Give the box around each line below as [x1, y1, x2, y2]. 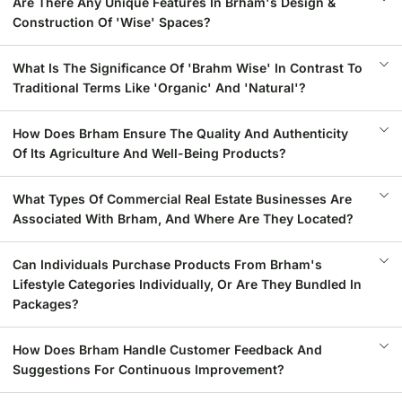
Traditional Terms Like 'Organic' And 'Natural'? [13, 80, 306, 95]
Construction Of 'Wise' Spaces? [13, 14, 211, 30]
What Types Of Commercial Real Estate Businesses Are [13, 191, 352, 206]
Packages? [13, 296, 79, 311]
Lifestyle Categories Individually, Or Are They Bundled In [13, 276, 362, 292]
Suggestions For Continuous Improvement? [13, 362, 284, 377]
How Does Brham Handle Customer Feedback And [13, 342, 322, 357]
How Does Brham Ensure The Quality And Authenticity [13, 126, 348, 141]
